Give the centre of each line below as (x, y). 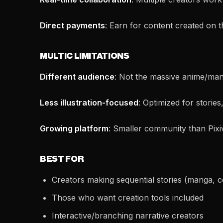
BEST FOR (62, 159)
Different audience (77, 77)
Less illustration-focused (89, 103)
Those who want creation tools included (128, 198)
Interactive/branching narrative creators (128, 216)
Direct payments (72, 25)
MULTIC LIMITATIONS (85, 56)
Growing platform (74, 128)
